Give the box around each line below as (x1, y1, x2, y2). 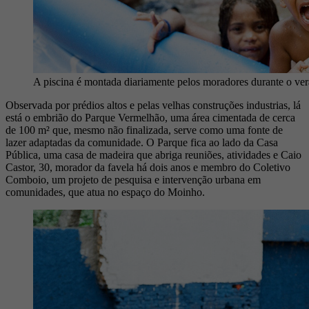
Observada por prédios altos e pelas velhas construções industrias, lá (6, 99, 301, 112)
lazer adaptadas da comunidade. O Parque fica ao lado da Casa (6, 137, 278, 149)
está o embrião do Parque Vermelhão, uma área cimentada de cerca (6, 112, 295, 124)
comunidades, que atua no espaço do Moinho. (6, 186, 205, 199)
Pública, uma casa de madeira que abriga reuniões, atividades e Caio (6, 149, 301, 161)
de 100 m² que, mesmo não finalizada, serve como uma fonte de (6, 124, 283, 137)
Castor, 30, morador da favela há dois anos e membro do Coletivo (6, 161, 290, 174)
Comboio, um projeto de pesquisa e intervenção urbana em (6, 174, 261, 186)
